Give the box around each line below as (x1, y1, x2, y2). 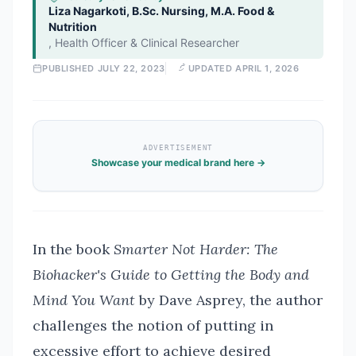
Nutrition (48, 20, 97, 33)
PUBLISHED (42, 63, 98, 74)
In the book (33, 240, 114, 258)
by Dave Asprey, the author (135, 291, 323, 309)
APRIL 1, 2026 (235, 63, 300, 74)
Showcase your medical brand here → (91, 156, 265, 168)
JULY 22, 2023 (97, 63, 165, 74)
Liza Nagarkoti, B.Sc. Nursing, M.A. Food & (48, 4, 274, 17)
